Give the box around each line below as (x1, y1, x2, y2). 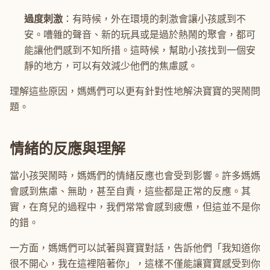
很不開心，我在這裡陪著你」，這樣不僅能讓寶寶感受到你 (10, 259, 260, 269)
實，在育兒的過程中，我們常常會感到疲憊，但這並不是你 (10, 202, 260, 212)
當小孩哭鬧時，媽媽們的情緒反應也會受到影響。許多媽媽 (10, 171, 260, 181)
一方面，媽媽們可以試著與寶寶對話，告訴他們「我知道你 (10, 243, 260, 253)
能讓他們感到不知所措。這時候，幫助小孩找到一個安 (24, 45, 256, 55)
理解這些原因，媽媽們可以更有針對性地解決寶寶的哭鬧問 (10, 86, 260, 96)
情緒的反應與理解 (10, 140, 125, 157)
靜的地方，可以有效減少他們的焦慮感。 (24, 61, 198, 71)
